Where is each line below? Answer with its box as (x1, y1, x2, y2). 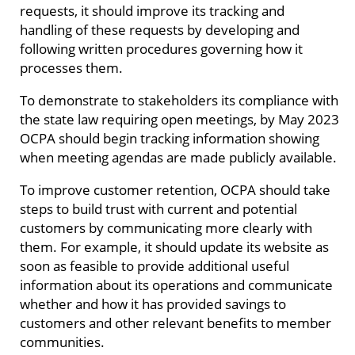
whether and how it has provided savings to (20, 294, 286, 314)
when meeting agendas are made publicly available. (20, 147, 337, 167)
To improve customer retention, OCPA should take (20, 180, 330, 200)
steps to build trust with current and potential (20, 199, 297, 219)
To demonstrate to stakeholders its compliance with (20, 90, 338, 110)
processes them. (20, 57, 123, 77)
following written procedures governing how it (20, 38, 303, 58)
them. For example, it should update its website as (20, 237, 329, 257)
